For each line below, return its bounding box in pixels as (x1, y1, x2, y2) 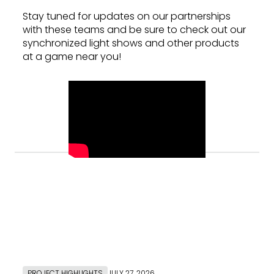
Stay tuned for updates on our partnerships (23, 9, 231, 24)
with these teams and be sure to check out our (23, 23, 246, 37)
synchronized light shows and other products (23, 36, 239, 51)
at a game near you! (23, 50, 121, 64)
